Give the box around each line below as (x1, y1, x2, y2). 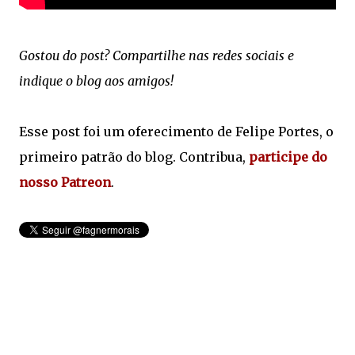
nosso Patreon (19, 174, 111, 190)
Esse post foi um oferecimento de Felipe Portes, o (19, 123, 334, 139)
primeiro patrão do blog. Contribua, (19, 148, 249, 165)
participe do (249, 148, 327, 165)
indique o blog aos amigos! (19, 72, 174, 89)
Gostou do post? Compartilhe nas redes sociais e (19, 47, 294, 63)
